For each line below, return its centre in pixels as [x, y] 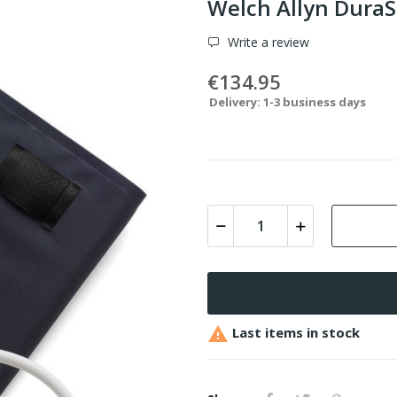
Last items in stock [294, 332]
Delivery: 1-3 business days [288, 101]
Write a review [267, 42]
